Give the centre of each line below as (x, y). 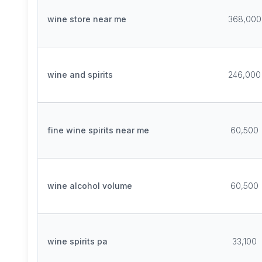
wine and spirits (80, 75)
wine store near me (87, 19)
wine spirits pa (77, 241)
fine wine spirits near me (98, 130)
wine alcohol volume (90, 186)
